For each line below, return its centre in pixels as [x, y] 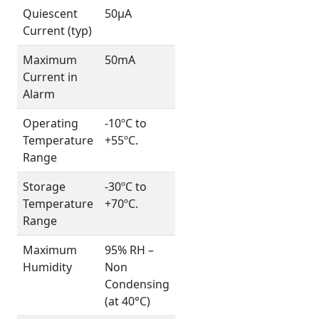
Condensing [137, 284]
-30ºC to [126, 186]
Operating [51, 123]
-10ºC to [126, 123]
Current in [50, 77]
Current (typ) [57, 30]
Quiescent [50, 13]
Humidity [47, 267]
